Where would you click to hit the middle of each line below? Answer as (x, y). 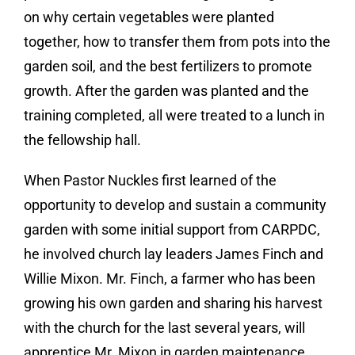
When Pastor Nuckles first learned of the (150, 181)
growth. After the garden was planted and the (166, 91)
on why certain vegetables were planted (149, 17)
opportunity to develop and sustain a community (175, 205)
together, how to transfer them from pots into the (177, 42)
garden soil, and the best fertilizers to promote (168, 67)
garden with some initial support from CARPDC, (172, 230)
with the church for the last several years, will (164, 328)
